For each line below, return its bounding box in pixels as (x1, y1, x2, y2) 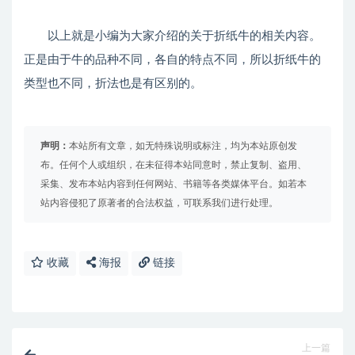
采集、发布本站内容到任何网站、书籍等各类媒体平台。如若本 (40, 179, 307, 189)
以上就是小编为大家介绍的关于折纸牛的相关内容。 (24, 30, 321, 43)
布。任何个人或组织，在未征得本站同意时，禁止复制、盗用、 (40, 160, 307, 170)
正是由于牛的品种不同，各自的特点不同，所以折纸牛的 (24, 54, 321, 67)
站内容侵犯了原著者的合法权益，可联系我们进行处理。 (40, 198, 278, 208)
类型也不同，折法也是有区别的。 (24, 78, 202, 90)
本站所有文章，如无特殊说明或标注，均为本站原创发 (69, 141, 297, 151)
